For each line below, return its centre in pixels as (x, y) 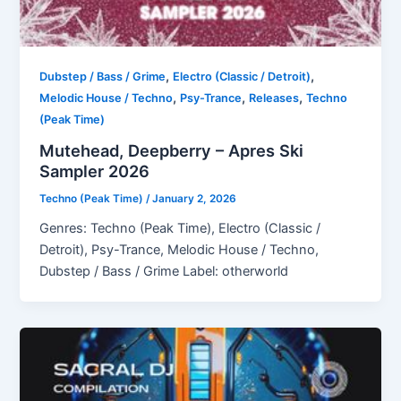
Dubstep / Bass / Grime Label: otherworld (164, 271)
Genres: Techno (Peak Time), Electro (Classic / (180, 228)
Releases (274, 98)
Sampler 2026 (95, 171)
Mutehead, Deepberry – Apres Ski (172, 151)
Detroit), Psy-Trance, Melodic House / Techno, (179, 249)
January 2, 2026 (195, 199)
